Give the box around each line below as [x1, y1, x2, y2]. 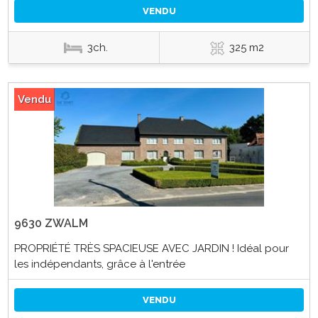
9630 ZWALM [13, 216, 88, 230]
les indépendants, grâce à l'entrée [13, 257, 185, 270]
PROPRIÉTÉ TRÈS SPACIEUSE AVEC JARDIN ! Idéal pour [13, 241, 289, 255]
